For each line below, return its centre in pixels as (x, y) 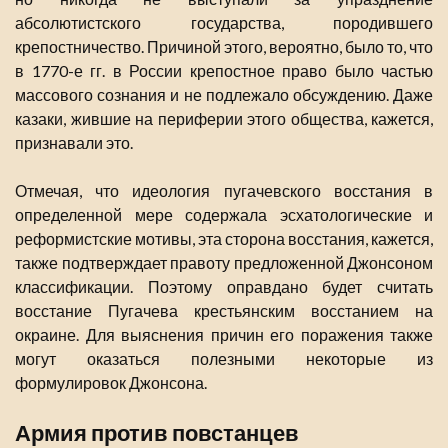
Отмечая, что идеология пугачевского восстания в (224, 191)
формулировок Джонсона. (111, 383)
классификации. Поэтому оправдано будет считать (224, 287)
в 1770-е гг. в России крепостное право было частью (224, 71)
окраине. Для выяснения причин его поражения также (224, 335)
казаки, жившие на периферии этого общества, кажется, (224, 119)
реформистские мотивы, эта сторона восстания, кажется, (224, 239)
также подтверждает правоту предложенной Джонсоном (224, 263)
